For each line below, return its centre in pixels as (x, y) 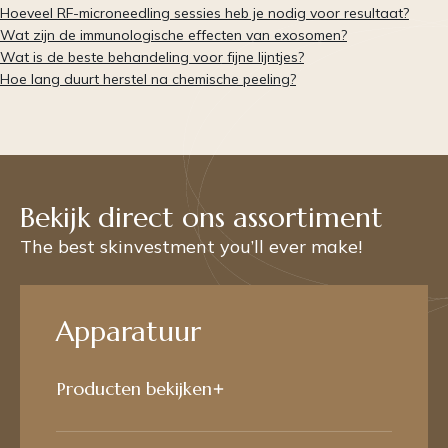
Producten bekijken (134, 388)
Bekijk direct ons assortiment (201, 217)
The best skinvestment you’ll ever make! (191, 246)
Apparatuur (128, 331)
